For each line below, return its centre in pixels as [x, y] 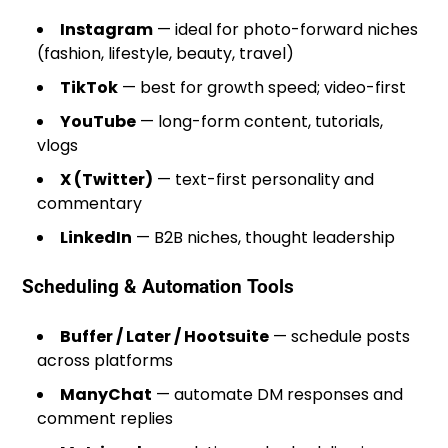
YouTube [98, 121]
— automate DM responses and [278, 395]
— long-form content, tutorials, [260, 121]
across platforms [105, 361]
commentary [90, 203]
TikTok [89, 87]
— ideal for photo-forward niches [286, 29]
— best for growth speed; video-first [262, 87]
